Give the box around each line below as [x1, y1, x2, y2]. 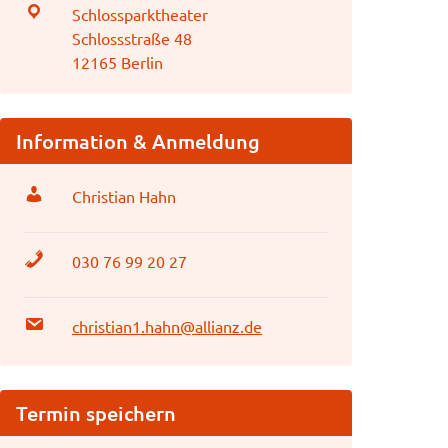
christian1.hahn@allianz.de [72, 316, 262, 336]
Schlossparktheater [72, 4, 208, 24]
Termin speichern [16, 400, 176, 426]
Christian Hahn [72, 186, 176, 206]
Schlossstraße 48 [72, 28, 192, 48]
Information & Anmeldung [16, 128, 260, 154]
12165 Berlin [72, 52, 163, 72]
